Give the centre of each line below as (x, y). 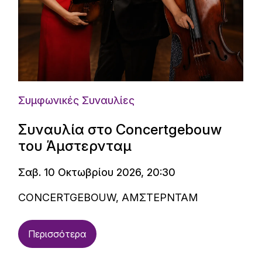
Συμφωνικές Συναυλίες (77, 100)
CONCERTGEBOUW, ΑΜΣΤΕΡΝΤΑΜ (108, 197)
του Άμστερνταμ (75, 146)
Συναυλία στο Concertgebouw (120, 130)
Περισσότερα (58, 234)
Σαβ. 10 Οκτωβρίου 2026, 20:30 (97, 172)
